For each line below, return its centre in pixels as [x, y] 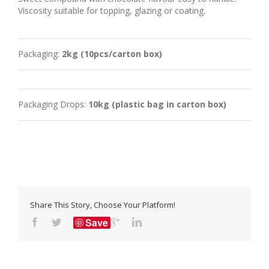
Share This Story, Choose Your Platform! [103, 205]
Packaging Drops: [52, 104]
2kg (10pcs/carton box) [111, 54]
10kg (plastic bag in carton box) [156, 104]
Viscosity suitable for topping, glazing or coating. [112, 11]
